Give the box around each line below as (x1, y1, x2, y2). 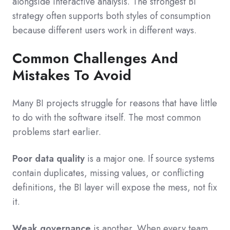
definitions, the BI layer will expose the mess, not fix (12, 181, 217, 195)
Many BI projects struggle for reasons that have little (12, 97, 217, 110)
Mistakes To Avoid (12, 65, 131, 86)
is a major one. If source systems (85, 152, 215, 166)
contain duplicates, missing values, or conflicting (12, 166, 204, 180)
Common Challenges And (12, 48, 178, 69)
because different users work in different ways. (12, 24, 197, 37)
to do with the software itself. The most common (12, 111, 201, 125)
